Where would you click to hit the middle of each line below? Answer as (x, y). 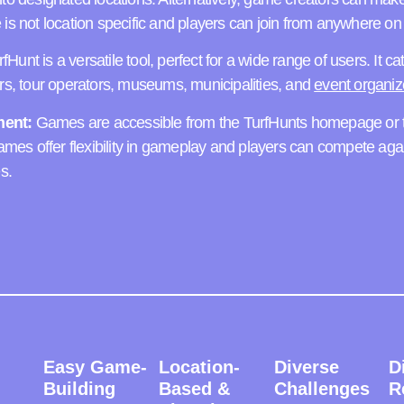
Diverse (306, 367)
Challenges (321, 389)
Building (80, 389)
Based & (194, 389)
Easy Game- (96, 367)
